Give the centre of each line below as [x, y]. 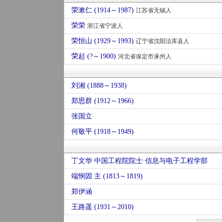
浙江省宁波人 [105, 26]
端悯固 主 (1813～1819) [107, 176]
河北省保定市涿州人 [144, 56]
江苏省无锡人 [153, 10]
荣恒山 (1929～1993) [103, 41]
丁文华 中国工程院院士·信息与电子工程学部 [139, 161]
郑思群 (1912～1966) [102, 101]
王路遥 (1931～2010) [102, 207]
